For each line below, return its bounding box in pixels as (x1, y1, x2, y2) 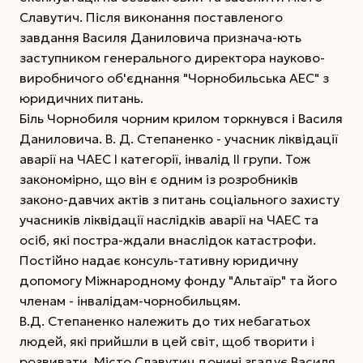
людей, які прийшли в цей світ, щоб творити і (19, 332, 314, 349)
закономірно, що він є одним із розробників (19, 170, 298, 187)
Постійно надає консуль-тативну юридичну (19, 251, 298, 268)
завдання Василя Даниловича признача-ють (19, 28, 301, 45)
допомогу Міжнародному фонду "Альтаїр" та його (19, 271, 337, 288)
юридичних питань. (19, 89, 143, 106)
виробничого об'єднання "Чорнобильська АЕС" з (19, 69, 329, 86)
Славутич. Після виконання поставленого (19, 8, 283, 25)
